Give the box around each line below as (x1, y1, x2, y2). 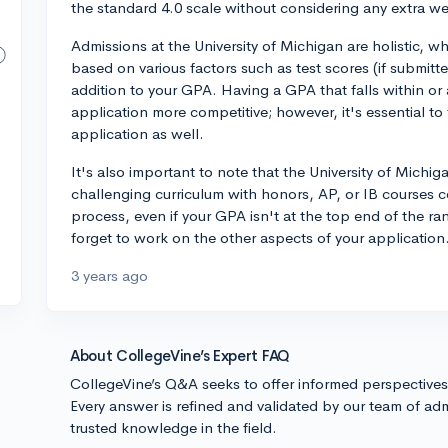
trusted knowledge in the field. (70, 418, 277, 437)
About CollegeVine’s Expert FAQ (70, 346, 290, 365)
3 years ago (71, 266, 148, 285)
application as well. (71, 124, 204, 143)
